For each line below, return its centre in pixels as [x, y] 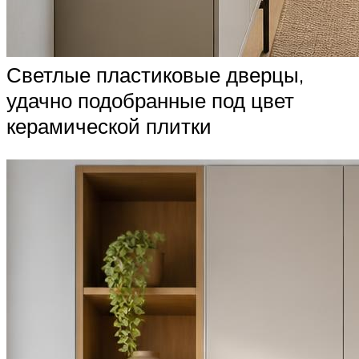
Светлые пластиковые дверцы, [155, 74]
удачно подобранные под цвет [150, 100]
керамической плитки [109, 125]
